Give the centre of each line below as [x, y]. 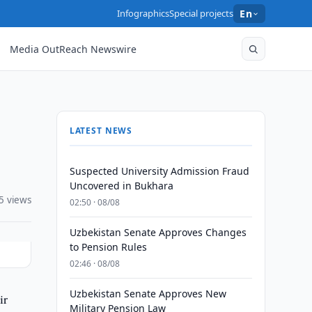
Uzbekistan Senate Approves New [148, 294]
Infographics [143, 13]
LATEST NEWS [101, 131]
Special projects [202, 13]
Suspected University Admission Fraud [159, 171]
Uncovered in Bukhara [121, 186]
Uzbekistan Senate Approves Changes [158, 232]
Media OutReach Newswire [73, 49]
